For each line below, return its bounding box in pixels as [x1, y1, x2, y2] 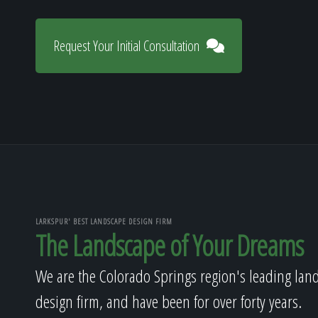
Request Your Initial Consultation [53, 35, 199, 55]
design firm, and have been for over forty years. [35, 290, 302, 313]
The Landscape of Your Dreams [35, 226, 303, 265]
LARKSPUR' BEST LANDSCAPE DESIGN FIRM [35, 215, 172, 226]
